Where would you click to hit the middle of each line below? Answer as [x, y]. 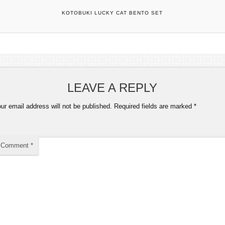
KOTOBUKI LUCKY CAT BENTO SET [113, 13]
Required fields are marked [154, 106]
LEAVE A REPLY [113, 88]
